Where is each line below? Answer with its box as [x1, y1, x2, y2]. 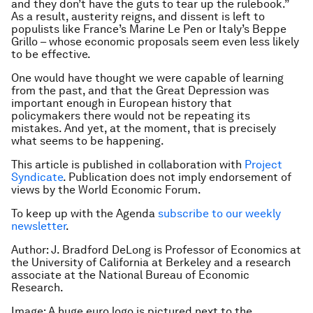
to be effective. [11, 48, 91, 61]
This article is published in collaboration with [11, 158, 245, 171]
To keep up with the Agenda [11, 207, 158, 220]
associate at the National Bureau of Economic [11, 268, 249, 282]
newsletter [11, 219, 66, 233]
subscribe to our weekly [158, 207, 281, 220]
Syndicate [11, 170, 63, 184]
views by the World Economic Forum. [11, 183, 201, 196]
